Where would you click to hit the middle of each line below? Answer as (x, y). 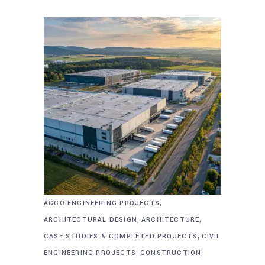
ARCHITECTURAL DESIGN (91, 220)
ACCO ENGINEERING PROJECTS (102, 203)
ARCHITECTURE (171, 220)
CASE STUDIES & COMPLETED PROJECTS (121, 237)
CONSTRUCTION (171, 253)
